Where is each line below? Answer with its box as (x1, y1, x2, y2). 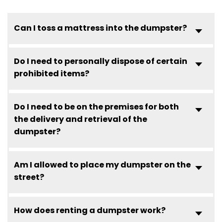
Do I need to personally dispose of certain (14, 55, 187, 67)
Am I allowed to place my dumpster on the (14, 159, 191, 170)
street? (14, 171, 44, 183)
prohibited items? (14, 67, 89, 79)
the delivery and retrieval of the (14, 113, 147, 125)
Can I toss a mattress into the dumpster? (14, 22, 187, 34)
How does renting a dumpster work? (14, 204, 166, 216)
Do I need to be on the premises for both (14, 101, 179, 112)
